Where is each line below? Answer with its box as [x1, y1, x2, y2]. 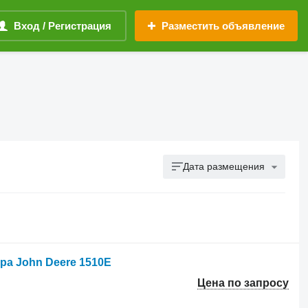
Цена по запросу [197, 277, 289, 289]
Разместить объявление [162, 20, 285, 32]
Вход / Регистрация [14, 20, 111, 32]
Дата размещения [183, 161, 265, 172]
